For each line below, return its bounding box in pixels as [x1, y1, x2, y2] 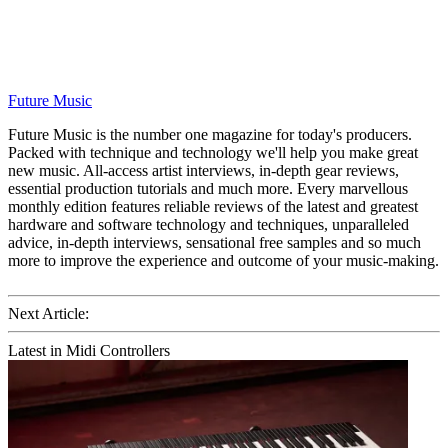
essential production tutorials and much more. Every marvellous [8, 180, 408, 198]
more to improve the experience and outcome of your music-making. [8, 252, 439, 270]
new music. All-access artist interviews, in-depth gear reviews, [8, 162, 399, 180]
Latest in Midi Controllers [8, 342, 170, 360]
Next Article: [8, 305, 89, 323]
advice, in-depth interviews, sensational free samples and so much [8, 234, 421, 252]
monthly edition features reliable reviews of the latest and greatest [8, 198, 418, 216]
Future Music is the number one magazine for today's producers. [8, 126, 412, 144]
